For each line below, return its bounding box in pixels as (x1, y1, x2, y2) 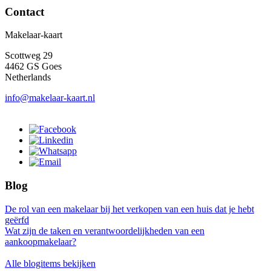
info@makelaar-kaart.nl (5, 93, 95, 103)
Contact (5, 5, 44, 18)
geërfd (5, 214, 29, 225)
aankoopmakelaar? (5, 236, 76, 247)
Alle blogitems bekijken (5, 258, 96, 269)
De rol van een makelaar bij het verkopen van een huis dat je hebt (5, 203, 254, 214)
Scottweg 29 (5, 50, 53, 61)
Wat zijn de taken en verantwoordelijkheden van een (5, 225, 204, 236)
